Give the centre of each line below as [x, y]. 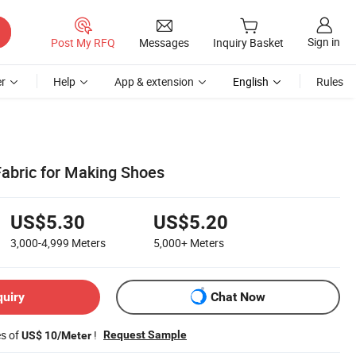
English [251, 81]
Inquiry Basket [248, 43]
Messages [164, 42]
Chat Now [238, 297]
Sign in [324, 42]
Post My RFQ [83, 42]
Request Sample [145, 334]
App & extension [154, 81]
